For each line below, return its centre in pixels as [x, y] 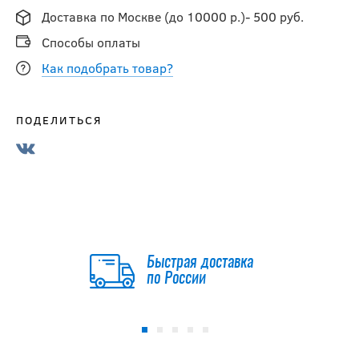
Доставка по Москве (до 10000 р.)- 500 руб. [173, 16]
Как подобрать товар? [107, 67]
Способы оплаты [91, 42]
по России [176, 279]
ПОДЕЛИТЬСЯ [59, 119]
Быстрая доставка [200, 263]
